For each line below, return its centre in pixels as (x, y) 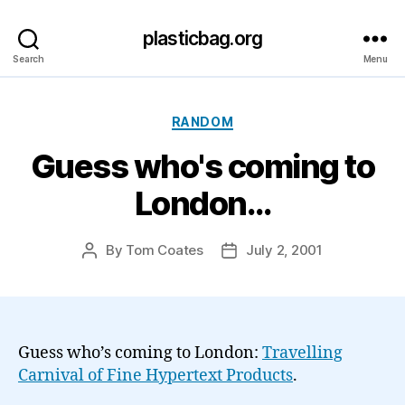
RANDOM (202, 121)
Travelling (302, 353)
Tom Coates (165, 250)
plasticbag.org (202, 38)
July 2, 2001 (284, 250)
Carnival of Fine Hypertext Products (155, 376)
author (110, 271)
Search (28, 58)
